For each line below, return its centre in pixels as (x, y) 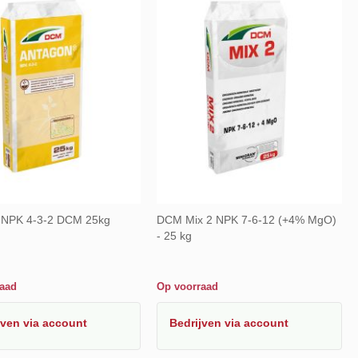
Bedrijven (197, 322)
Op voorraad (187, 286)
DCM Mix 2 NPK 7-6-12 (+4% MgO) (246, 219)
